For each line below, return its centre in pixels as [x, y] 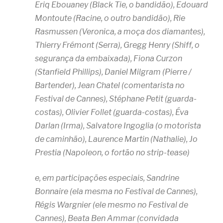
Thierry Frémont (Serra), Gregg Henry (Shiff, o [117, 45]
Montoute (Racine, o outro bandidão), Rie [110, 18]
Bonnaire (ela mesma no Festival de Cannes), [116, 191]
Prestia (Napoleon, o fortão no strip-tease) [112, 152]
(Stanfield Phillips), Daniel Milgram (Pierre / [113, 72]
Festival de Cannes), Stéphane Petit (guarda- [116, 99]
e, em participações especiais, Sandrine [107, 178]
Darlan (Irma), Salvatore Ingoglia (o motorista [118, 125]
